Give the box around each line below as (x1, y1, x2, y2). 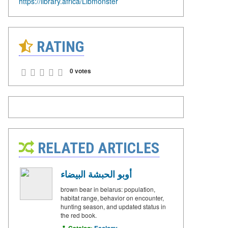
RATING (33, 37, 84, 55)
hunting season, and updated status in (61, 202, 166, 211)
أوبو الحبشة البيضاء (61, 167, 132, 181)
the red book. (61, 210, 97, 219)
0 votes (70, 66, 91, 75)
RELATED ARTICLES (34, 138, 159, 157)
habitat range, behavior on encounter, (61, 193, 164, 202)
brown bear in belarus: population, (61, 184, 155, 193)
